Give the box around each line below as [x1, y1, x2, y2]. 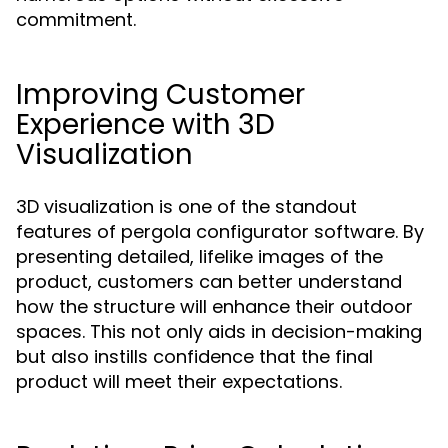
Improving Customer [16, 75, 305, 114]
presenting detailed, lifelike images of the [16, 244, 383, 269]
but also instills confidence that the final [16, 344, 373, 369]
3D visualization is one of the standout [16, 194, 357, 219]
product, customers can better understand [16, 269, 402, 294]
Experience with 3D [16, 105, 275, 144]
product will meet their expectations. [16, 369, 342, 394]
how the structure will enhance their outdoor [16, 294, 413, 319]
